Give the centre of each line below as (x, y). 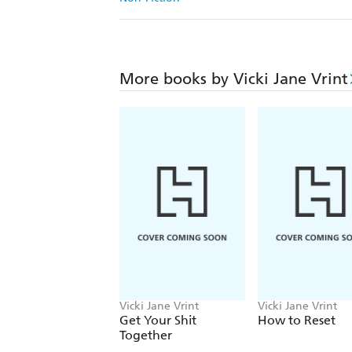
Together (146, 335)
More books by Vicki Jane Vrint (234, 79)
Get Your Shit (158, 321)
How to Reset (297, 321)
